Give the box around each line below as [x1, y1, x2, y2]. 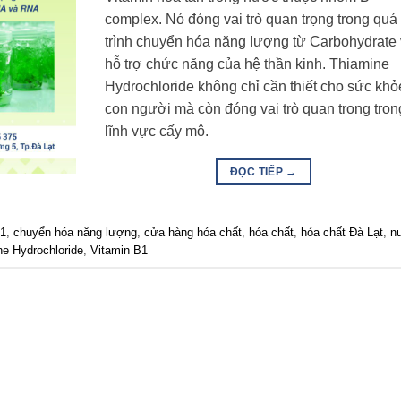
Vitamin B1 [90, 243, 148, 258]
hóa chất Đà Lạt [301, 226, 383, 240]
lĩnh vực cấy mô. [105, 123, 209, 139]
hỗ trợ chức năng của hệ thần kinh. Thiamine [105, 55, 390, 72]
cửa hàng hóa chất [144, 226, 242, 240]
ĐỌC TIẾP [230, 165, 286, 178]
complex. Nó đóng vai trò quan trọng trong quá [105, 11, 398, 27]
